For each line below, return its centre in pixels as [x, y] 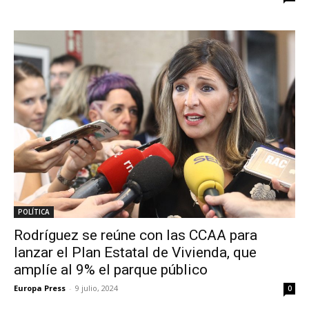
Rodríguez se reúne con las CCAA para [136, 236]
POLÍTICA [34, 212]
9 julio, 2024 [97, 288]
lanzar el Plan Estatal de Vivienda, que [135, 253]
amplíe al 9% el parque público [111, 270]
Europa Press [40, 288]
